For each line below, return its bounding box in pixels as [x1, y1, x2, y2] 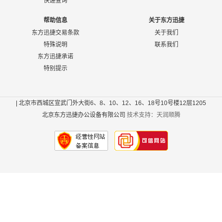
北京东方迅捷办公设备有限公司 [42, 111, 127, 118]
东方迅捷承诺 [38, 53, 73, 60]
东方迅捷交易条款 [32, 29, 79, 36]
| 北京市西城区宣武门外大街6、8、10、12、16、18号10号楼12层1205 [16, 100, 206, 107]
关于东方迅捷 [149, 17, 184, 24]
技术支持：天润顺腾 [126, 111, 180, 118]
